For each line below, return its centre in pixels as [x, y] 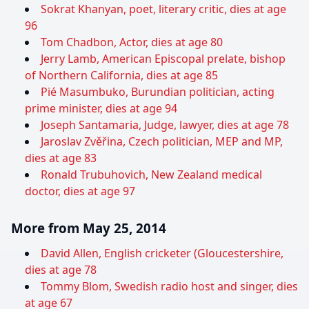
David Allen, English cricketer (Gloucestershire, [162, 253]
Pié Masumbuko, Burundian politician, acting [158, 92]
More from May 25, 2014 [89, 228]
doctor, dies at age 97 [80, 191]
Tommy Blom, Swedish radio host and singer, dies [169, 287]
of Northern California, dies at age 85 [121, 76]
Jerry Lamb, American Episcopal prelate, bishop [163, 59]
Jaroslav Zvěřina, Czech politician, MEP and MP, [162, 142]
